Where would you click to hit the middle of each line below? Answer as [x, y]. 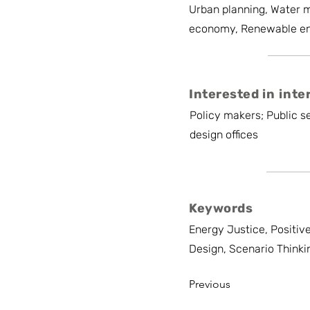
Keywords [221, 208]
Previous [210, 284]
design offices [224, 135]
